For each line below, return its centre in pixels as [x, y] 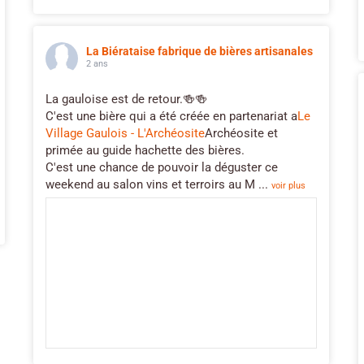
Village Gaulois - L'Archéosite [125, 133]
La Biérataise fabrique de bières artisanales [199, 51]
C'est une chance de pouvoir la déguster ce [162, 167]
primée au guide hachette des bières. [145, 150]
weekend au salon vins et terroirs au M [150, 184]
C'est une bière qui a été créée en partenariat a [171, 116]
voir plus [288, 185]
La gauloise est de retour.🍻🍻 [126, 99]
